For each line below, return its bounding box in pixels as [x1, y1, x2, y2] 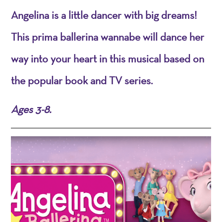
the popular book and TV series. [11, 73, 153, 87]
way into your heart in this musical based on [11, 51, 205, 65]
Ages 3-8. [11, 102, 52, 116]
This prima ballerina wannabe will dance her [11, 29, 205, 44]
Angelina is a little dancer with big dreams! [11, 7, 197, 22]
